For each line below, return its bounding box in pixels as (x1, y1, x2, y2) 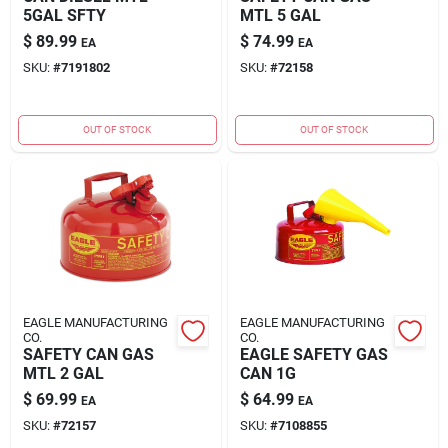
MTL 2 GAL (22, 363, 104, 383)
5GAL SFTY (22, 5, 106, 25)
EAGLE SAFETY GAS (239, 344, 388, 364)
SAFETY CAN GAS (22, 344, 154, 364)
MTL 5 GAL (239, 5, 321, 25)
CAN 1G (239, 363, 296, 383)
